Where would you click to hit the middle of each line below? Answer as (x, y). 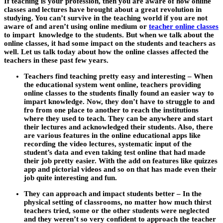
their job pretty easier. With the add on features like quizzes (121, 161)
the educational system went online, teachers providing (112, 85)
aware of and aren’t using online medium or (76, 27)
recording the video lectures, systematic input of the (108, 144)
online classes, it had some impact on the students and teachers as (110, 44)
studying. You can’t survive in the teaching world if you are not (106, 18)
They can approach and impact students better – (102, 194)
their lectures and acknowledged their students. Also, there (118, 127)
